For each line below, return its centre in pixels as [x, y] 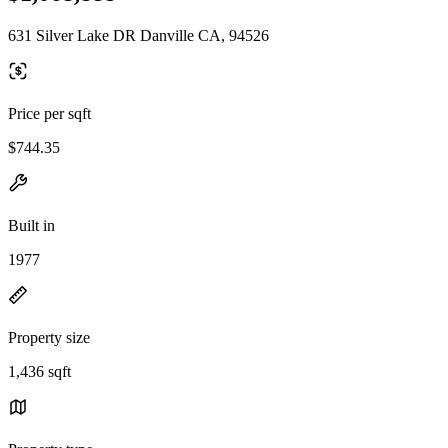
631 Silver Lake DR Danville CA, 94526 [138, 35]
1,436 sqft [39, 371]
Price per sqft [49, 113]
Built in [31, 225]
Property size [49, 337]
